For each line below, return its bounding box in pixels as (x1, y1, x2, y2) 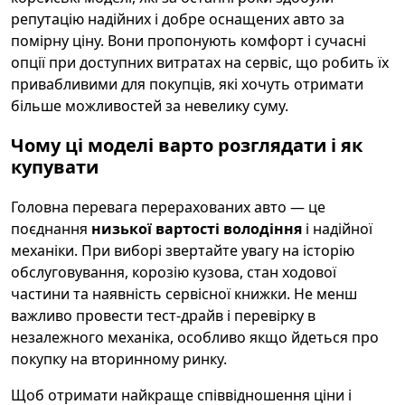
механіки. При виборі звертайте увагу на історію (11, 240, 354, 260)
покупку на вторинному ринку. (11, 349, 227, 369)
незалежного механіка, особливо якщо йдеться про (11, 327, 379, 347)
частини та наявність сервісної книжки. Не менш (11, 284, 357, 304)
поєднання (11, 219, 91, 239)
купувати (11, 155, 99, 179)
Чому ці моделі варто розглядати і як (11, 133, 363, 157)
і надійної (302, 219, 372, 239)
